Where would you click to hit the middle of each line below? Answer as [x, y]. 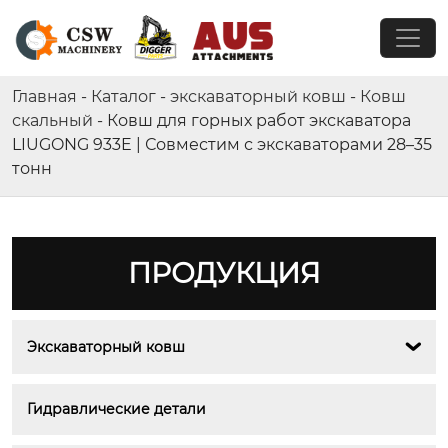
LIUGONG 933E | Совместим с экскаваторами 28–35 [222, 144]
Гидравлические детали [116, 409]
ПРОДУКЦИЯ [224, 273]
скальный [52, 120]
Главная [44, 96]
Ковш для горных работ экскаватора [259, 120]
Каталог [123, 96]
